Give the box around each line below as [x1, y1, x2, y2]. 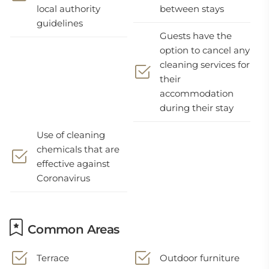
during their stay [160, 102, 234, 113]
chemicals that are [37, 144, 119, 155]
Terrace [37, 252, 69, 264]
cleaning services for [160, 59, 250, 70]
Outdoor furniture [160, 252, 240, 264]
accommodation [160, 88, 234, 99]
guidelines [37, 17, 83, 29]
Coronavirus [37, 172, 90, 184]
